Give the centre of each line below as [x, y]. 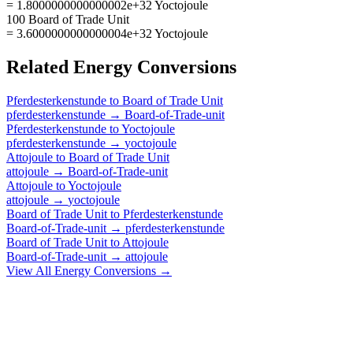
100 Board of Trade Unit [68, 19]
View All [30, 270]
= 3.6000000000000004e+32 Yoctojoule [107, 33]
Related [40, 67]
